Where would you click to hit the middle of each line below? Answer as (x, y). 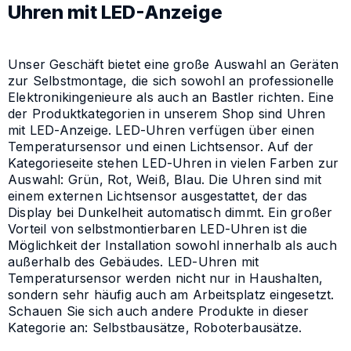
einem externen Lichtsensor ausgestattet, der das (158, 196)
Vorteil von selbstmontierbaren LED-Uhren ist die (158, 229)
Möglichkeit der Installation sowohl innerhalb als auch (172, 246)
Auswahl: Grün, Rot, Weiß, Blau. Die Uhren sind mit (165, 180)
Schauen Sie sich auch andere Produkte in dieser (159, 311)
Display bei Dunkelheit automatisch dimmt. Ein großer (170, 213)
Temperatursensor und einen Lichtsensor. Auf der (161, 147)
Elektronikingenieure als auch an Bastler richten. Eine (171, 98)
